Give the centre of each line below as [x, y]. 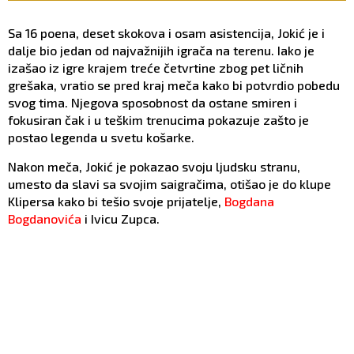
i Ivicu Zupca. [121, 218]
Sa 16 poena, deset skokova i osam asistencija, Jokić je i [166, 32]
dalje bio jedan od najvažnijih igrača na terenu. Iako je [161, 50]
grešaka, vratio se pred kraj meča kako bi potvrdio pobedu [174, 85]
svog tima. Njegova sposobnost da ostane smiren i [153, 102]
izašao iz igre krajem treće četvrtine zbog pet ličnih [156, 67]
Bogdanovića [45, 218]
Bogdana [249, 201]
